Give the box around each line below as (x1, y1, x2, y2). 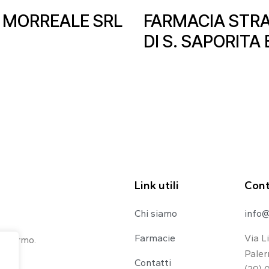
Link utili (134, 178, 179, 192)
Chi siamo (134, 207, 177, 219)
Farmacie (134, 232, 175, 244)
